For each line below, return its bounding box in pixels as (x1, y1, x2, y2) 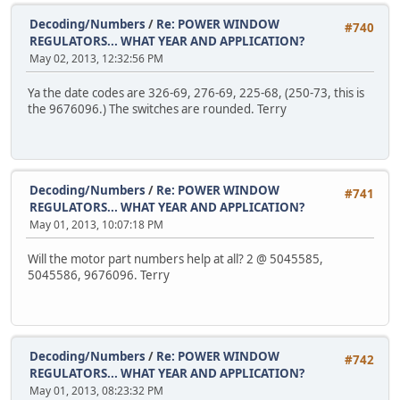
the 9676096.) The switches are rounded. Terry (28, 100, 287, 117)
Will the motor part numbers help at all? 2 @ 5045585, (28, 250, 323, 267)
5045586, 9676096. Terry (28, 266, 170, 283)
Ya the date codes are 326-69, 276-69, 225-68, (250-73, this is (28, 84, 364, 101)
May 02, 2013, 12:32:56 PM (29, 51, 163, 67)
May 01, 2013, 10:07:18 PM (29, 217, 163, 233)
